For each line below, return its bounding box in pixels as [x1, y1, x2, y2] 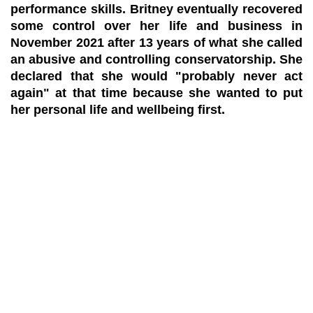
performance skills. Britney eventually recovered [10, 2, 303, 16]
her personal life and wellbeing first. [10, 103, 225, 117]
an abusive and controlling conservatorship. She [10, 52, 303, 66]
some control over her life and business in [10, 19, 303, 33]
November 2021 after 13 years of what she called [10, 36, 303, 50]
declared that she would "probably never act [10, 69, 303, 83]
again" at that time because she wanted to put [10, 86, 303, 100]
